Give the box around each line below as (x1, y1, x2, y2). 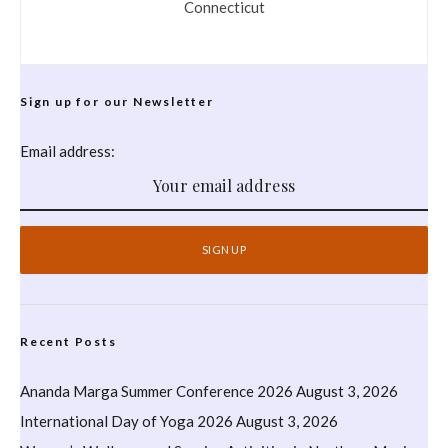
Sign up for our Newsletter (20, 93, 214, 109)
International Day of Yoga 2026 (20, 411, 233, 430)
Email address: (20, 141, 115, 160)
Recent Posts (20, 333, 117, 349)
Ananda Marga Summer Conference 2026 (20, 381, 293, 400)
